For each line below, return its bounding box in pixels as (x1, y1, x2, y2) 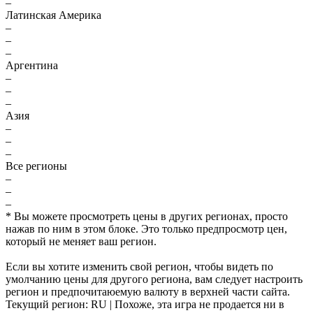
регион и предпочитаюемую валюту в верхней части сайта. (6, 286, 290, 298)
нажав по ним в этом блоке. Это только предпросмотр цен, (6, 223, 287, 235)
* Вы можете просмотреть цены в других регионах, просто (6, 210, 288, 222)
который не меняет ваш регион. (6, 235, 156, 247)
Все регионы (6, 160, 67, 172)
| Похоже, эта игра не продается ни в (107, 298, 284, 310)
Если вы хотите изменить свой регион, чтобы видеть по (6, 261, 273, 272)
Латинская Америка (6, 9, 101, 21)
